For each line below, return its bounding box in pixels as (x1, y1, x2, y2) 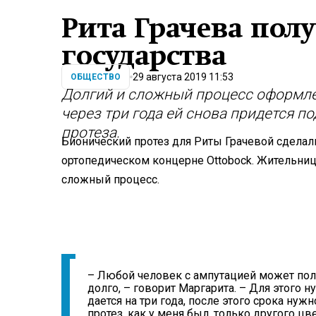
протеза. (61, 123, 120, 141)
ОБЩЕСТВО (71, 72, 121, 83)
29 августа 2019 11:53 (133, 71, 233, 83)
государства (61, 40, 226, 71)
